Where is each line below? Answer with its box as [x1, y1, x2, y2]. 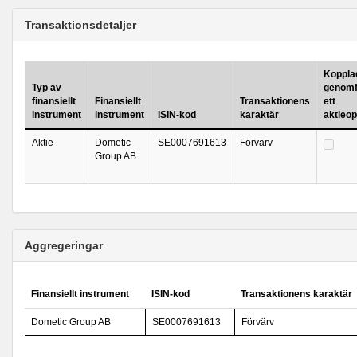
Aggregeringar [25, 239, 103, 252]
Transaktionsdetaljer [25, 18, 136, 31]
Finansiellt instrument [31, 288, 129, 300]
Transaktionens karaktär [241, 288, 352, 300]
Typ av [32, 82, 61, 93]
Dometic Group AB [31, 316, 111, 328]
